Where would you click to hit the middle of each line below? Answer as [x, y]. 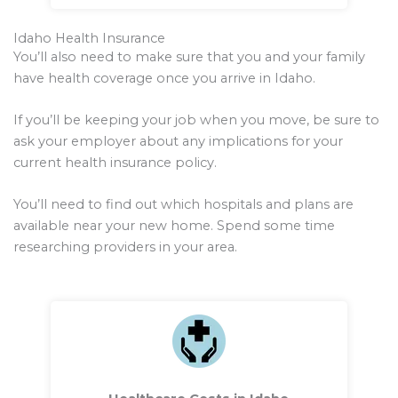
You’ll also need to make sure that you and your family [189, 56]
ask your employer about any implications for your [178, 141]
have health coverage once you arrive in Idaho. [164, 78]
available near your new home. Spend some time [174, 226]
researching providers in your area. [125, 247]
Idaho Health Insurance [89, 38]
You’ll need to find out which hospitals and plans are [183, 205]
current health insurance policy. [115, 162]
